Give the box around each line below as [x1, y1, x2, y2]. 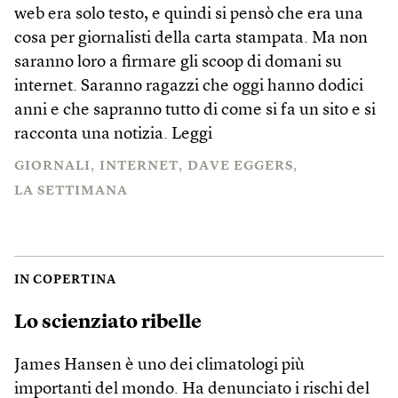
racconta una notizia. [14, 126, 171, 143]
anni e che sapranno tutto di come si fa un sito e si [14, 102, 376, 119]
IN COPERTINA [14, 274, 116, 286]
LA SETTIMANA [14, 185, 128, 198]
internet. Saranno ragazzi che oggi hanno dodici [14, 78, 363, 95]
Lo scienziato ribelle [14, 312, 202, 332]
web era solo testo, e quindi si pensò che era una [14, 6, 363, 23]
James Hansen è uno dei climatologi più [14, 356, 305, 374]
